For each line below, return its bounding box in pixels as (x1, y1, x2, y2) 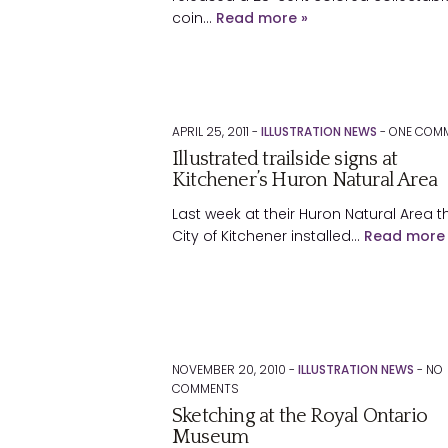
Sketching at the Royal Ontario (172, 405, 427, 427)
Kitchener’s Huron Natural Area (172, 169, 437, 191)
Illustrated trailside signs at (172, 148, 397, 170)
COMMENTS (172, 380, 239, 397)
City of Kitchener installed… (172, 226, 364, 246)
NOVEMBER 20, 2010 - (172, 361, 298, 378)
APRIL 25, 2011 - (172, 123, 261, 140)
